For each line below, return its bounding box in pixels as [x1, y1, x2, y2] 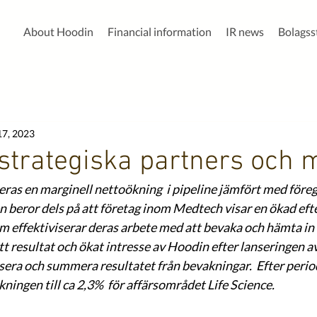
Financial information [108, 25, 212, 38]
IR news [226, 25, 264, 38]
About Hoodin [23, 25, 93, 38]
